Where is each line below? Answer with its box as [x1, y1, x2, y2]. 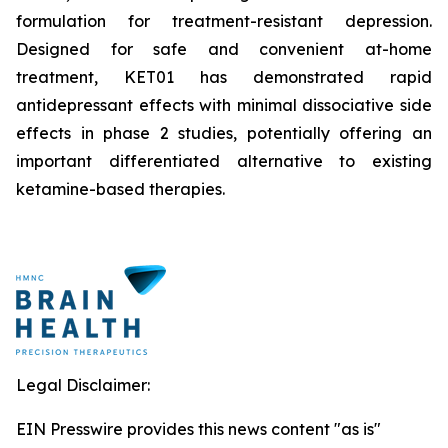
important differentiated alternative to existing [16, 151, 432, 171]
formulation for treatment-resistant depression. [16, 11, 432, 31]
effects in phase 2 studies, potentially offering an [16, 123, 432, 143]
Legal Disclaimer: [16, 375, 150, 395]
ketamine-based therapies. [16, 179, 225, 199]
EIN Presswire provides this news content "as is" [16, 419, 381, 439]
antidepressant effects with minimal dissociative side [16, 95, 432, 115]
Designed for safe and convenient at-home [16, 39, 432, 59]
